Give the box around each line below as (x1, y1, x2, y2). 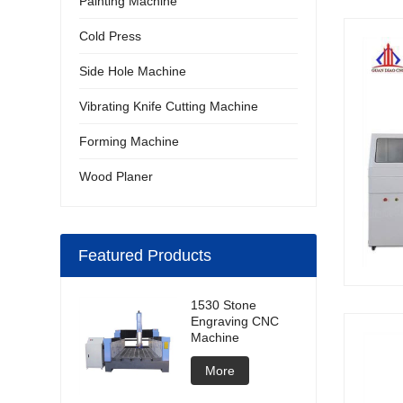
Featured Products (78, 246, 212, 264)
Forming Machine (79, 134, 180, 148)
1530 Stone (191, 298, 257, 312)
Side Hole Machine (79, 64, 187, 78)
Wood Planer (79, 169, 154, 184)
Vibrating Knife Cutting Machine (79, 99, 259, 113)
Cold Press (79, 29, 142, 43)
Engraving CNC (191, 314, 280, 328)
